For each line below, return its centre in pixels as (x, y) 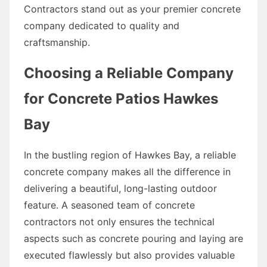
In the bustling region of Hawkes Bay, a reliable (130, 155)
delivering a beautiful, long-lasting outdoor (120, 188)
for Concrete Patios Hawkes (121, 98)
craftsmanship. (57, 42)
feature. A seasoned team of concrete (109, 205)
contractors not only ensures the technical (119, 221)
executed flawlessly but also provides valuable (129, 255)
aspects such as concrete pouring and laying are (133, 238)
